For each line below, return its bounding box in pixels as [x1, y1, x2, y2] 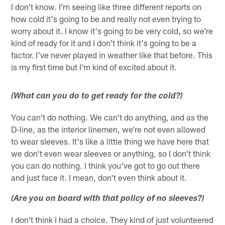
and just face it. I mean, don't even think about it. [11, 172, 187, 182]
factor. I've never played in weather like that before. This [11, 49, 213, 60]
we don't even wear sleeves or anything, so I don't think [11, 148, 211, 158]
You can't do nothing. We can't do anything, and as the [11, 111, 209, 122]
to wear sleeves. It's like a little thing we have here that [11, 136, 209, 146]
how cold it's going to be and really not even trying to [11, 13, 201, 24]
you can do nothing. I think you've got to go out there [11, 160, 200, 170]
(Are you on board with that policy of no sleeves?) [11, 194, 205, 203]
